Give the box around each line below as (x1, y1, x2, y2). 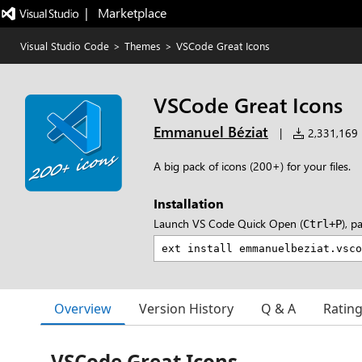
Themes (124, 39, 161, 53)
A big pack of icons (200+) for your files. (154, 158, 351, 174)
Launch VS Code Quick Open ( (154, 216, 303, 231)
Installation (154, 195, 224, 212)
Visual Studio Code (20, 39, 109, 53)
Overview (54, 299, 112, 318)
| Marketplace (84, 4, 166, 21)
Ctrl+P (303, 217, 342, 230)
